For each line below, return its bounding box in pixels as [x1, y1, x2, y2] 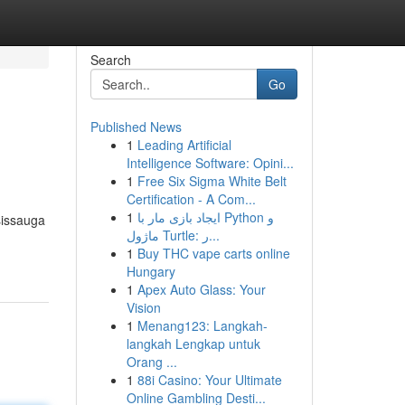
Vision [126, 298, 161, 316]
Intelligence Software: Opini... [126, 154, 294, 172]
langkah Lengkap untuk [126, 334, 260, 353]
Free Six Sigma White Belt [137, 172, 287, 190]
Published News [89, 118, 182, 136]
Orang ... [126, 353, 177, 371]
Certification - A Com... [126, 190, 256, 208]
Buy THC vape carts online [137, 244, 290, 262]
